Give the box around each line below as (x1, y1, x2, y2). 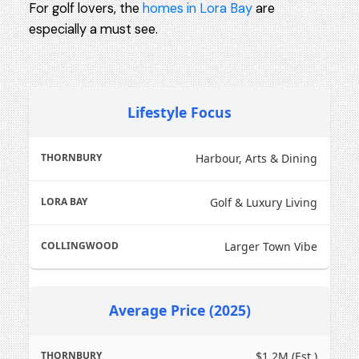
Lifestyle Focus (127, 103, 232, 123)
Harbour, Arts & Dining (196, 151, 318, 167)
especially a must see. (28, 21, 161, 38)
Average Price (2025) (108, 301, 251, 321)
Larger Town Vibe (224, 239, 318, 255)
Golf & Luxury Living (210, 195, 318, 211)
